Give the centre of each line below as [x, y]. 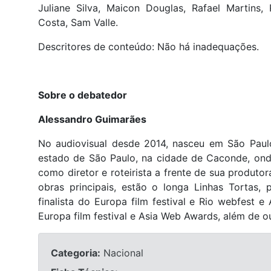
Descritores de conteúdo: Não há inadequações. [149, 46]
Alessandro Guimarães [93, 119]
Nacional [122, 253]
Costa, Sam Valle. [78, 22]
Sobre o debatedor [83, 95]
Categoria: [76, 253]
